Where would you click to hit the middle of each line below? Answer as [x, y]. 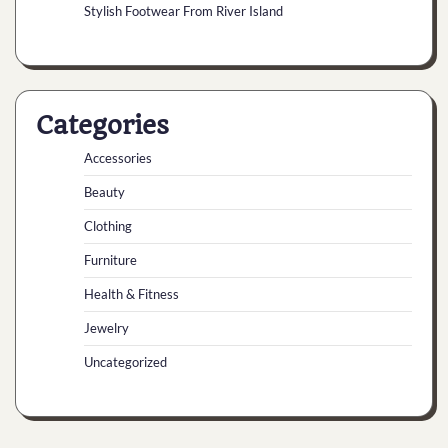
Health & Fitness [131, 293]
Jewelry [106, 327]
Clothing [108, 225]
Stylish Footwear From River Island [183, 10]
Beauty [104, 191]
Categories [102, 124]
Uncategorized [125, 361]
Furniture [110, 259]
